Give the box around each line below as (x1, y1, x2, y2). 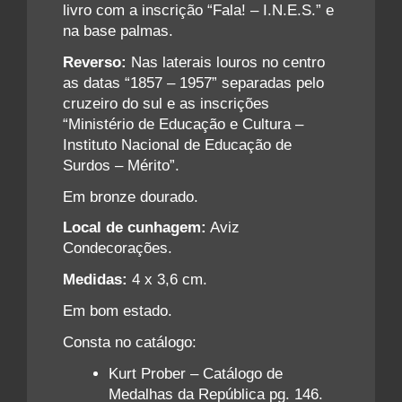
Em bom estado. (63, 302, 172, 320)
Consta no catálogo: (63, 334, 197, 352)
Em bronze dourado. (63, 188, 198, 205)
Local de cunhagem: (63, 219, 206, 237)
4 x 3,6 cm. (127, 271, 207, 289)
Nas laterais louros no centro (127, 53, 325, 71)
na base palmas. (63, 22, 173, 39)
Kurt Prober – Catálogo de (109, 365, 283, 383)
